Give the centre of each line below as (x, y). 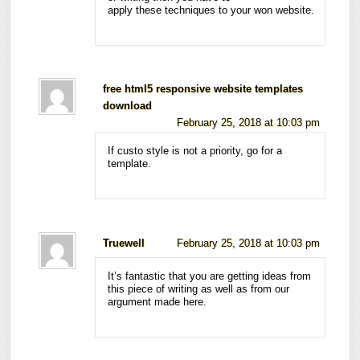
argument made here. (157, 302)
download (128, 106)
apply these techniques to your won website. (211, 10)
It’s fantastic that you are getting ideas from (210, 276)
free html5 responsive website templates (203, 90)
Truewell (124, 243)
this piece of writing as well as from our (199, 289)
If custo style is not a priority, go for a (195, 151)
